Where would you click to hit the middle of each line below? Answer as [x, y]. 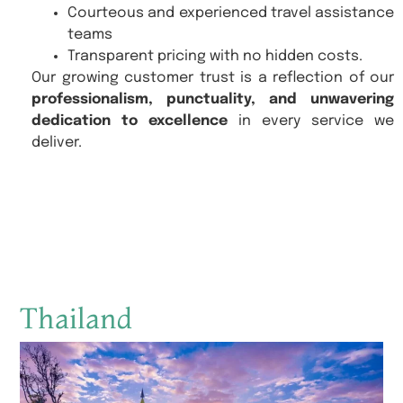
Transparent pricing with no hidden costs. [215, 56]
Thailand [76, 318]
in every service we [311, 121]
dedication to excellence [130, 121]
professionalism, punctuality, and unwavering [213, 99]
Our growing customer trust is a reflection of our [213, 77]
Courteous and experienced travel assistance [231, 13]
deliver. [57, 142]
